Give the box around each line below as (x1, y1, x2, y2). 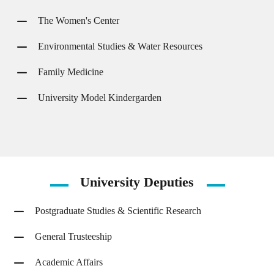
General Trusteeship (35, 231, 112, 242)
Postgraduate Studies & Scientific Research (35, 206, 201, 216)
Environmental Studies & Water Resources (38, 41, 202, 51)
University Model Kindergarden (38, 92, 161, 103)
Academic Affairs (35, 257, 103, 267)
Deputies (144, 174, 194, 190)
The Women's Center (38, 15, 119, 26)
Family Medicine (38, 67, 103, 77)
